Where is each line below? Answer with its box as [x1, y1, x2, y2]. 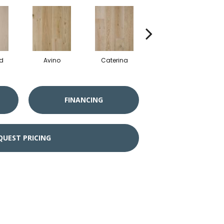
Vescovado [159, 56, 194, 65]
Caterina [100, 56, 128, 65]
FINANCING [64, 95, 103, 105]
